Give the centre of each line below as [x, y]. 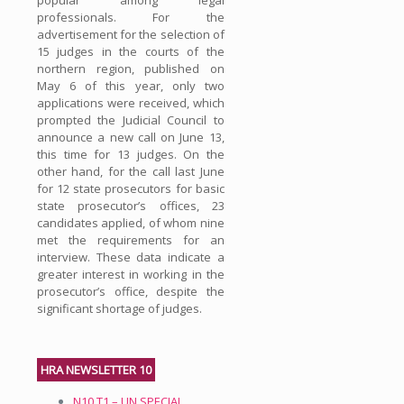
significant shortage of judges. [119, 308]
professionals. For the [131, 17]
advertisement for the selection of [131, 34]
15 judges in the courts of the [131, 51]
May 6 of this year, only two [131, 85]
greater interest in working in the [131, 274]
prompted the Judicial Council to [131, 119]
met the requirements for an [131, 239]
